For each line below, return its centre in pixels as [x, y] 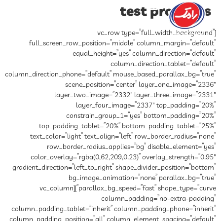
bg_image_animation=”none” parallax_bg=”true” [142, 178]
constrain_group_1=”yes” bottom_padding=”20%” [141, 116]
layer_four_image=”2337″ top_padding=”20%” [146, 106]
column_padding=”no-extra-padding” [159, 199]
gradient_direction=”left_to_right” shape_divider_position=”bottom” [114, 168]
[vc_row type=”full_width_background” [156, 33]
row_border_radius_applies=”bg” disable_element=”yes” [131, 147]
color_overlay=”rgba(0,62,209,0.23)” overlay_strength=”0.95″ [123, 157]
